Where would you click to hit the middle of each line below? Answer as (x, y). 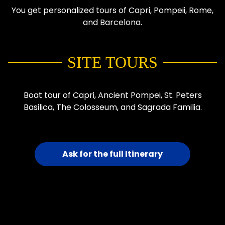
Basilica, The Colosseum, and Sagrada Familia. (113, 107)
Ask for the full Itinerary (113, 154)
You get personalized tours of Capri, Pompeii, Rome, (113, 10)
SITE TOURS (113, 63)
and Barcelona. (113, 22)
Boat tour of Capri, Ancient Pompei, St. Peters (113, 95)
